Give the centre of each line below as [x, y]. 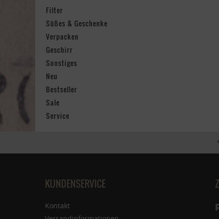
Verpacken [62, 36]
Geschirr [59, 50]
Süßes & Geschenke [77, 23]
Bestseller [62, 89]
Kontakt [57, 206]
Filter [55, 10]
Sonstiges [62, 63]
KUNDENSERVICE [75, 183]
